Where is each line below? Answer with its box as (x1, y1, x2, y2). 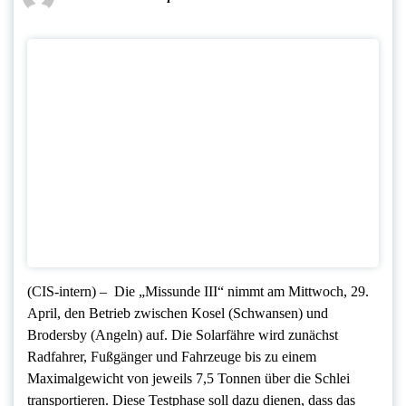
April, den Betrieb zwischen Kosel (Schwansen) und (27, 305, 328, 322)
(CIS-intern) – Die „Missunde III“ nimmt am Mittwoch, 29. (27, 284, 369, 300)
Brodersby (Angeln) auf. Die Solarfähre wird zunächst (27, 327, 338, 343)
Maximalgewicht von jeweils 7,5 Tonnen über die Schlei (27, 371, 350, 387)
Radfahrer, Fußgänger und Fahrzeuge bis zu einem (27, 349, 316, 365)
